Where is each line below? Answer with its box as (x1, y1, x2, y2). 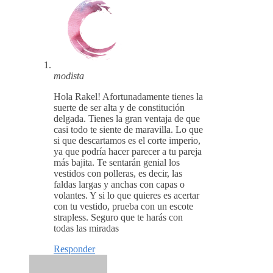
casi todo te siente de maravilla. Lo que (54, 124, 203, 135)
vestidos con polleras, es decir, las (54, 168, 182, 179)
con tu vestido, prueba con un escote (54, 201, 193, 212)
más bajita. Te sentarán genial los (54, 157, 180, 168)
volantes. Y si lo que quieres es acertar (54, 190, 199, 201)
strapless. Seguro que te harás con (54, 212, 183, 223)
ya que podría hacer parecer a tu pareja (54, 146, 202, 157)
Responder (54, 244, 95, 255)
